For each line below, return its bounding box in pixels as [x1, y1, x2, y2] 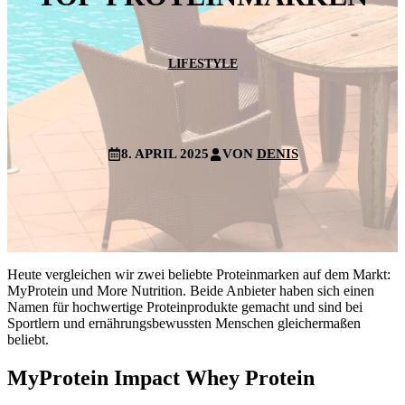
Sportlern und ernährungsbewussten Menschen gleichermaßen [7, 315, 361, 331]
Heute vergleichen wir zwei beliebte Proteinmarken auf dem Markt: [7, 266, 391, 282]
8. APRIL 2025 [120, 146, 209, 161]
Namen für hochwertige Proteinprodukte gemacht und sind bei [7, 298, 363, 315]
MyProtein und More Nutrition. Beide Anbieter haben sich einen [7, 282, 374, 298]
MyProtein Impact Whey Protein [7, 365, 315, 390]
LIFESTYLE [167, 56, 238, 71]
